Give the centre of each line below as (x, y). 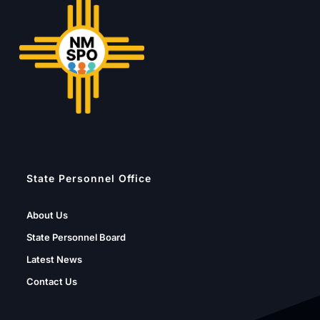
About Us (47, 215)
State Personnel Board (76, 237)
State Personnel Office (89, 179)
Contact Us (51, 281)
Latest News (54, 259)
